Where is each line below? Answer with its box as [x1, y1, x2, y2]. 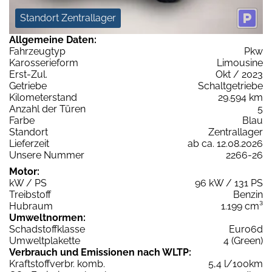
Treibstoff [9, 189, 51, 201]
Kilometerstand [9, 92, 77, 104]
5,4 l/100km [208, 258, 263, 270]
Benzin [233, 189, 263, 201]
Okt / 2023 [216, 69, 263, 81]
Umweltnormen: [9, 212, 86, 224]
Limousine [217, 57, 263, 69]
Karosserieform [9, 57, 78, 69]
